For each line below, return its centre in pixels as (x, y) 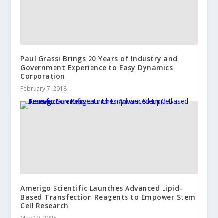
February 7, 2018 (44, 89)
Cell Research (45, 206)
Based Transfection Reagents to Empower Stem (108, 197)
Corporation (43, 76)
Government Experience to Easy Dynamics (97, 68)
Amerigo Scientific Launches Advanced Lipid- (101, 188)
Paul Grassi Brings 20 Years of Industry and (99, 59)
